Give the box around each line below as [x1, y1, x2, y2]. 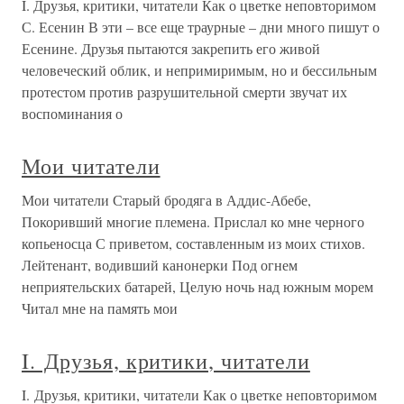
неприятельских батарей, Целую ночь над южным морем [22, 277, 373, 297]
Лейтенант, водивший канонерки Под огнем [22, 255, 298, 275]
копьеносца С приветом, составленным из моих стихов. [22, 234, 365, 253]
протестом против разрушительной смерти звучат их [22, 82, 347, 102]
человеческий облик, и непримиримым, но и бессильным [22, 60, 377, 80]
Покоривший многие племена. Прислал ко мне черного [22, 212, 364, 232]
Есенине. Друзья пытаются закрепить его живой [22, 39, 320, 59]
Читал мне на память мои [22, 298, 178, 318]
